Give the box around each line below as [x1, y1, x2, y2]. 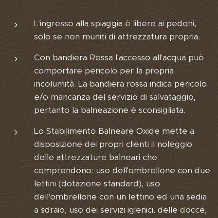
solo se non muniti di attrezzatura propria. [34, 31, 200, 42]
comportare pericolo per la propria [34, 65, 174, 76]
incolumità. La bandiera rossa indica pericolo [34, 78, 207, 89]
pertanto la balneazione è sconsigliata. [34, 105, 188, 115]
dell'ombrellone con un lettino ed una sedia [34, 191, 207, 202]
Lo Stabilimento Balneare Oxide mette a [34, 126, 194, 136]
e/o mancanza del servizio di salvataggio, [34, 91, 196, 102]
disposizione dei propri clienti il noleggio [34, 139, 192, 149]
